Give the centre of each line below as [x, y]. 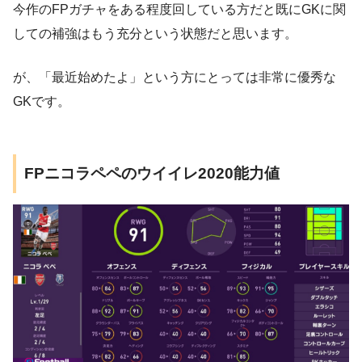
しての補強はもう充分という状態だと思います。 [155, 34]
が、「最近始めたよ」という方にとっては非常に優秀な [175, 78]
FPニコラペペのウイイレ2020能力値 [152, 174]
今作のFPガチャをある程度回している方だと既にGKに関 [179, 10]
